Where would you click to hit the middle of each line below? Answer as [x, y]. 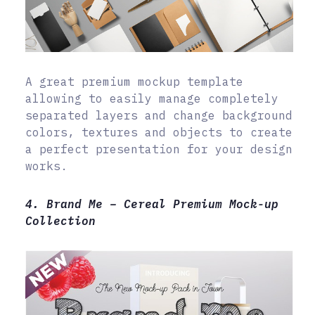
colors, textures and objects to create [159, 132]
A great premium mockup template [134, 81]
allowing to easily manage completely [152, 98]
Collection [60, 220]
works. [46, 166]
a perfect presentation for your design [159, 149]
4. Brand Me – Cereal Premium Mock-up [152, 204]
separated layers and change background [159, 115]
